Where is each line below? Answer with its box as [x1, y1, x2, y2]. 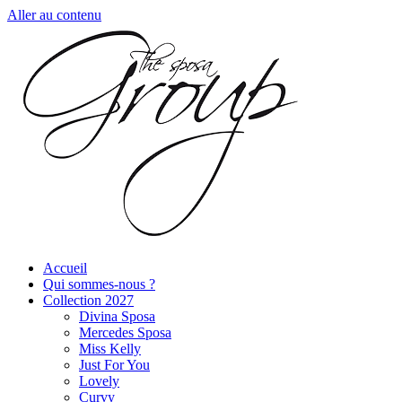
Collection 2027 [43, 293, 134, 308]
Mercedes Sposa [79, 325, 171, 340]
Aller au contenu [7, 7, 101, 22]
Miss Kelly [79, 341, 141, 356]
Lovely [79, 373, 119, 389]
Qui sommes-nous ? [43, 276, 155, 292]
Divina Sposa [79, 309, 155, 324]
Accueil [43, 260, 87, 275]
